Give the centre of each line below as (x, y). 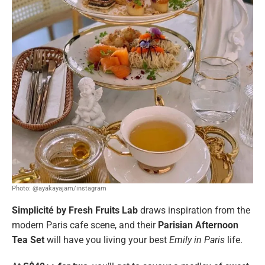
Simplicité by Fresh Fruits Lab (75, 211)
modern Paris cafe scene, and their (85, 225)
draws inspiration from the (194, 211)
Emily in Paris (197, 240)
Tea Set (28, 240)
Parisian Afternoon (198, 225)
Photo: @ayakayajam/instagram (59, 189)
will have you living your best (107, 240)
